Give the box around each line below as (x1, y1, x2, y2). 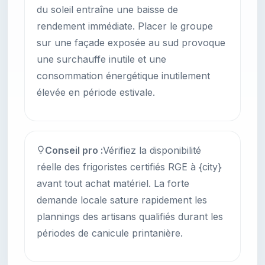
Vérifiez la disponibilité (103, 144, 201, 157)
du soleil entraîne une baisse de (37, 4, 178, 16)
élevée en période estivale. (37, 86, 155, 99)
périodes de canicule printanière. (37, 227, 183, 240)
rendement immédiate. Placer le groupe (37, 20, 213, 33)
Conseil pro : (45, 144, 103, 157)
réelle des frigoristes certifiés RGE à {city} (37, 161, 222, 173)
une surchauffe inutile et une (37, 53, 166, 66)
